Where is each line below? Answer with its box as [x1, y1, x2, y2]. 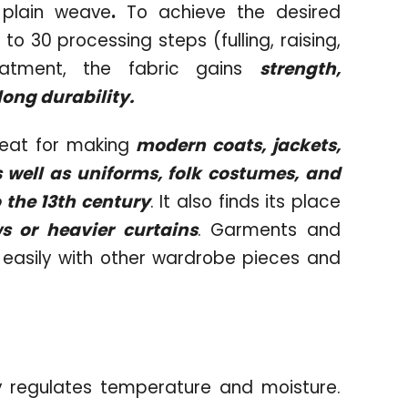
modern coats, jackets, [128, 132, 341, 158]
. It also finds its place [149, 189, 341, 214]
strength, [259, 56, 341, 81]
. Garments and [197, 217, 341, 242]
